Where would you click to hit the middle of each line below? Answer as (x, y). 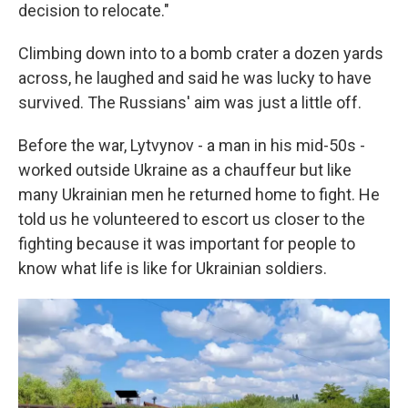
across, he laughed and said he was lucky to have (195, 78)
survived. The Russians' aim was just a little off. (190, 103)
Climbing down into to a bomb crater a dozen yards (201, 54)
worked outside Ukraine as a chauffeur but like (185, 170)
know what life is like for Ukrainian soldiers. (173, 269)
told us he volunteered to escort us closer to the (192, 219)
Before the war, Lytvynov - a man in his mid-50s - (192, 146)
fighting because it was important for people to (187, 244)
